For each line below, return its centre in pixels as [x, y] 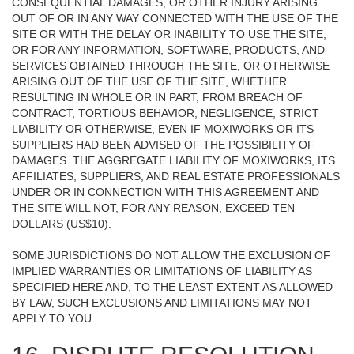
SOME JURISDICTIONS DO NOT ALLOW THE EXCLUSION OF [171, 255]
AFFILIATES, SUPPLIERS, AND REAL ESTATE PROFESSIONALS [176, 176]
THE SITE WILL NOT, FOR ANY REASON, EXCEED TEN [153, 208]
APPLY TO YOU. [53, 318]
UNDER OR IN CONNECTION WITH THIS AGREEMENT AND [166, 192]
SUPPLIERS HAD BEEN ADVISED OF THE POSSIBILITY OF [163, 145]
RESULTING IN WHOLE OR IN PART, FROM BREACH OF [157, 97]
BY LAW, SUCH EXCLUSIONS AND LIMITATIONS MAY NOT [162, 303]
